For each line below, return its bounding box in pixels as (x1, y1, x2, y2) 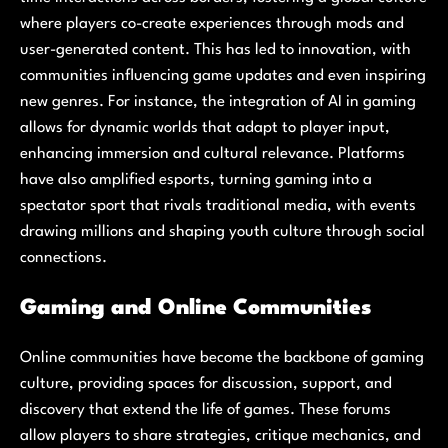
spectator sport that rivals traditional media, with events (20, 198, 416, 215)
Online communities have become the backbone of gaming (20, 349, 424, 366)
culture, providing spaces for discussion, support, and (20, 375, 392, 392)
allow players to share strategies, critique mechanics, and (20, 427, 421, 444)
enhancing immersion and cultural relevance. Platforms (20, 146, 405, 163)
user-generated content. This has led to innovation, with (20, 42, 411, 59)
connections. (20, 250, 107, 267)
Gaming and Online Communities (20, 297, 371, 319)
